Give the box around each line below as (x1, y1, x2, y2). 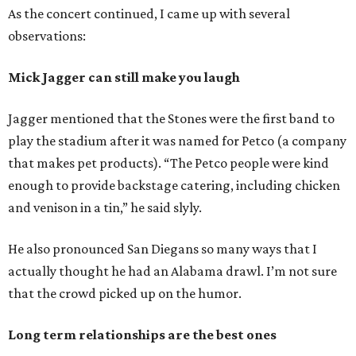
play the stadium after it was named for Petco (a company (8, 133, 346, 149)
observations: (8, 28, 86, 44)
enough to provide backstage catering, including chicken (8, 177, 340, 194)
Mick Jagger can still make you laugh (8, 69, 240, 86)
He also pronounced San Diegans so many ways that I (8, 241, 317, 257)
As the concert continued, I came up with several (8, 6, 290, 22)
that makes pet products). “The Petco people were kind (8, 155, 329, 172)
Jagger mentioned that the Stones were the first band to (8, 110, 335, 127)
